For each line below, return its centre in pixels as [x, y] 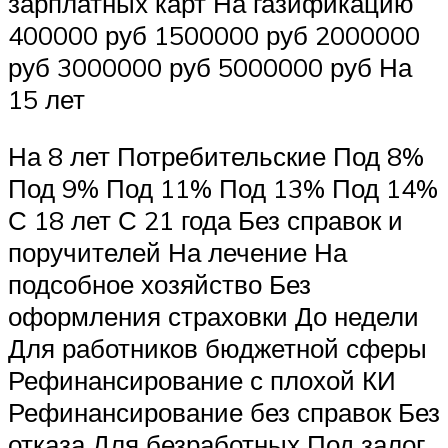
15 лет [46, 98]
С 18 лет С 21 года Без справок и [205, 220]
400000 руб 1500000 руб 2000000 [214, 34]
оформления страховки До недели [213, 316]
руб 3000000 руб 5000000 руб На [210, 66]
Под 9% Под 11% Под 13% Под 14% [223, 188]
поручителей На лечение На [177, 252]
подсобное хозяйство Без [159, 284]
